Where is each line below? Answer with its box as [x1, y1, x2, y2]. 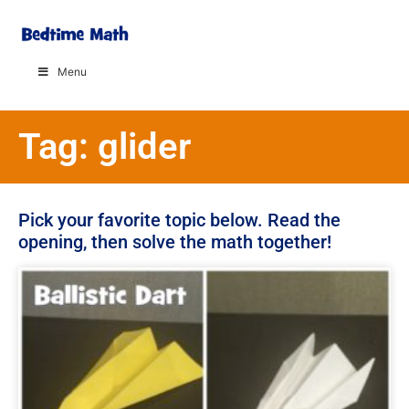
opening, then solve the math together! [18, 230, 331, 253]
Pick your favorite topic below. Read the [18, 208, 341, 231]
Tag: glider [18, 124, 191, 168]
